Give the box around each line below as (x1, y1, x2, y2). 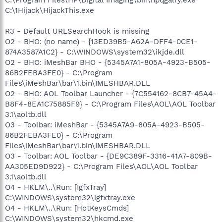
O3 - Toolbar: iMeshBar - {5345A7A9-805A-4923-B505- (5, 120, 205, 129)
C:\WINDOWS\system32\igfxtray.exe (5, 193, 135, 202)
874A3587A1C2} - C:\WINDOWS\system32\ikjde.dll (5, 47, 184, 56)
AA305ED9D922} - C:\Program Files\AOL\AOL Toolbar (5, 162, 198, 171)
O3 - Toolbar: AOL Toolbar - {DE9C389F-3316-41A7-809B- (5, 151, 212, 161)
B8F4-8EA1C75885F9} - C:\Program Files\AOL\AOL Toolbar (5, 99, 216, 109)
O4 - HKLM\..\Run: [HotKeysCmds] (5, 203, 129, 213)
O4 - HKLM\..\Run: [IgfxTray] (5, 182, 106, 192)
